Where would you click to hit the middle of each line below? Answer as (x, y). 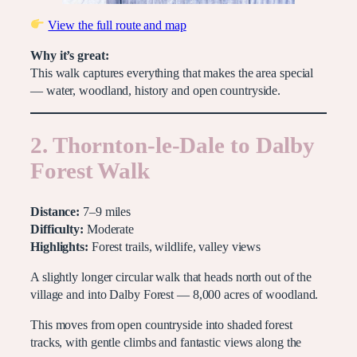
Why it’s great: (70, 56)
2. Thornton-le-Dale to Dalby (173, 145)
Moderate (109, 229)
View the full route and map (117, 25)
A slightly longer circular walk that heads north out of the (171, 277)
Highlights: (59, 247)
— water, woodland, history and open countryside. (156, 91)
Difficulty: (57, 229)
